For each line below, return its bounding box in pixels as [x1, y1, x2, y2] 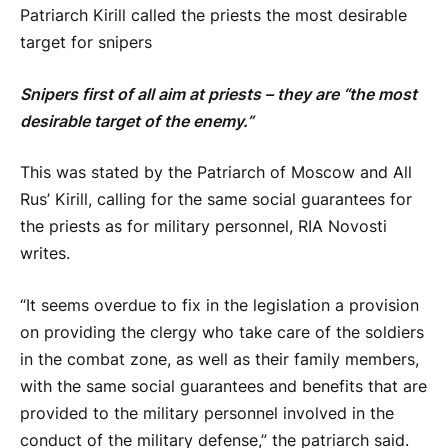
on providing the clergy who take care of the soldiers [20, 322, 424, 342]
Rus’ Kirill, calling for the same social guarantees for [20, 190, 412, 210]
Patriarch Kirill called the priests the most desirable [20, 6, 407, 26]
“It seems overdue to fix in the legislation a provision [20, 295, 419, 315]
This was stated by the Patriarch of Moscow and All [20, 163, 412, 183]
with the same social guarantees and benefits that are [20, 376, 427, 396]
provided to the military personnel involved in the [20, 403, 394, 423]
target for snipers [20, 33, 152, 53]
